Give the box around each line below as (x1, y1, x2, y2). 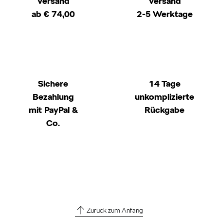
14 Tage (148, 78, 181, 89)
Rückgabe (145, 104, 185, 115)
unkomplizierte (135, 91, 195, 102)
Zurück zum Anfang (86, 206, 143, 214)
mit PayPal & (28, 104, 78, 115)
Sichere (38, 78, 69, 89)
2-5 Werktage (136, 8, 193, 19)
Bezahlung (32, 91, 74, 102)
